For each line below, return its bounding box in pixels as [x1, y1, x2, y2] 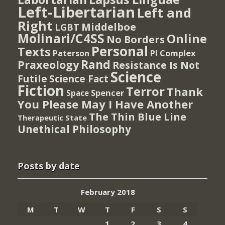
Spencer [91, 86, 124, 98]
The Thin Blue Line [89, 109, 186, 124]
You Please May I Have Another [18, 96, 193, 111]
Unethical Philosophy [18, 122, 131, 136]
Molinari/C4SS [18, 30, 104, 47]
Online [167, 30, 207, 47]
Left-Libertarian [18, 2, 135, 22]
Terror [126, 82, 165, 99]
